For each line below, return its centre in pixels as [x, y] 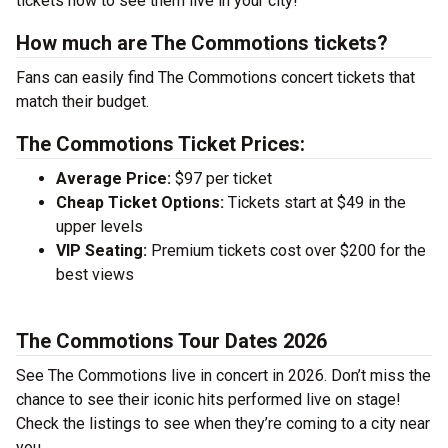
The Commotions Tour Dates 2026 [171, 341]
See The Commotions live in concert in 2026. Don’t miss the [223, 375]
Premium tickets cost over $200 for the [286, 250]
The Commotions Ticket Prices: [160, 144]
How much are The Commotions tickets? [202, 43]
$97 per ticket [221, 178]
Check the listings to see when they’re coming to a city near [223, 423]
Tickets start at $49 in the [315, 202]
